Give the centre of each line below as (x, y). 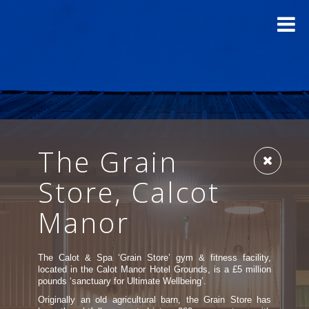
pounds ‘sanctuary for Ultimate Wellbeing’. (122, 281)
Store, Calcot (129, 192)
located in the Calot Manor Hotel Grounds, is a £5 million (154, 269)
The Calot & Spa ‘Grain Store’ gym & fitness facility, (154, 258)
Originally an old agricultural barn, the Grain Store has (154, 300)
